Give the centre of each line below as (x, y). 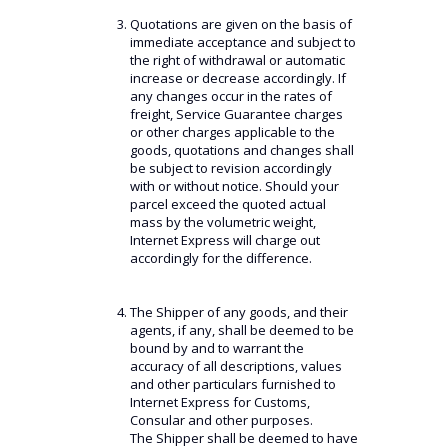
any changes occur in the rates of (230, 96)
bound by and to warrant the (216, 348)
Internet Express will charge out (224, 240)
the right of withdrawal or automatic (237, 60)
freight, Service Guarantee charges (236, 114)
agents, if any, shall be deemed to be (241, 330)
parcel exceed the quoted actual (227, 204)
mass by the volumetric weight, (222, 222)
